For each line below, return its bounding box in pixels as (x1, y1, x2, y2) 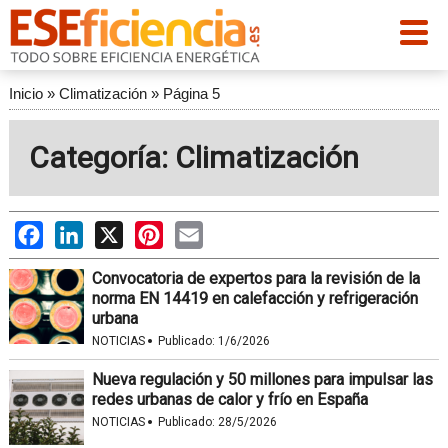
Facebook (42, 221, 112, 240)
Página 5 (162, 85, 220, 102)
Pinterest (162, 221, 228, 240)
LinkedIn (82, 221, 143, 240)
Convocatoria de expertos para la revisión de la (91, 269, 420, 288)
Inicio (8, 85, 43, 102)
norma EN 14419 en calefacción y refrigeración (91, 289, 418, 308)
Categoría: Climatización (28, 140, 359, 175)
